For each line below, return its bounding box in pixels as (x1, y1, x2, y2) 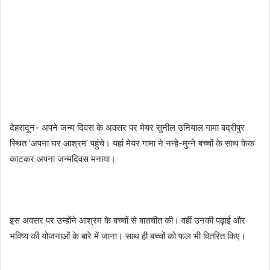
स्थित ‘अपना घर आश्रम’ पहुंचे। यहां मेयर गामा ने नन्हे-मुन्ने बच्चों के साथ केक (10, 137, 254, 149)
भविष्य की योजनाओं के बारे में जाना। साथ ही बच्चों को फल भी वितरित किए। (10, 230, 246, 242)
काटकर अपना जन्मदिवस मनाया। (10, 153, 116, 165)
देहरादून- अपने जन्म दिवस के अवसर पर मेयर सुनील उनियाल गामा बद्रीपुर (10, 122, 245, 134)
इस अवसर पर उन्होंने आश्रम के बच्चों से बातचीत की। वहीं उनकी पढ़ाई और (10, 215, 245, 227)
